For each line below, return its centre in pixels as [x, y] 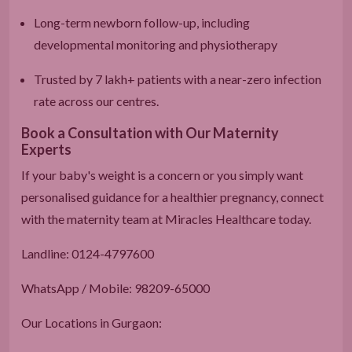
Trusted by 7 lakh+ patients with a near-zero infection [178, 79]
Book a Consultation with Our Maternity [150, 132]
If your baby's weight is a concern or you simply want [162, 174]
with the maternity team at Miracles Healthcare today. [166, 218]
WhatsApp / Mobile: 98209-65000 [115, 288]
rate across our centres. [96, 101]
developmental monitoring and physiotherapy [156, 44]
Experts [46, 149]
